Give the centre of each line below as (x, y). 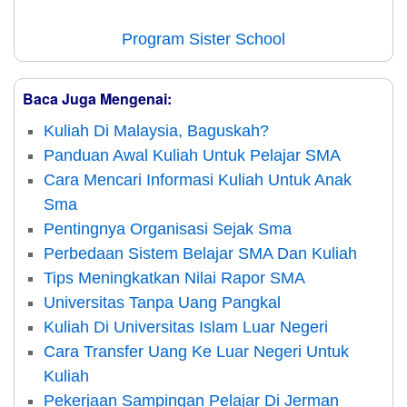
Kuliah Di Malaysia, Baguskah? (157, 131)
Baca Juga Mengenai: (97, 99)
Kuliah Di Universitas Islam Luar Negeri (186, 328)
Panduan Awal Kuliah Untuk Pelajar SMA (193, 156)
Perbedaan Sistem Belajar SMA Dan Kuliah (201, 254)
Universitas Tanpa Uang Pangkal (163, 303)
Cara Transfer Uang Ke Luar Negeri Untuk (197, 352)
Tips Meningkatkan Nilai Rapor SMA (175, 278)
